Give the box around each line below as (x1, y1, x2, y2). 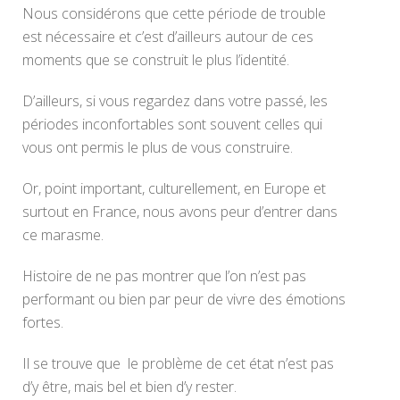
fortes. (22, 312, 63, 332)
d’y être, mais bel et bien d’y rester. (22, 377, 240, 396)
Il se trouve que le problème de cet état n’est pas (22, 354, 334, 373)
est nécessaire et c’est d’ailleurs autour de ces (22, 27, 313, 46)
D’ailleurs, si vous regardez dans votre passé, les (22, 91, 328, 111)
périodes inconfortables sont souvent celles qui (22, 114, 322, 134)
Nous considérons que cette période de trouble (22, 4, 326, 23)
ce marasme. (22, 225, 107, 245)
